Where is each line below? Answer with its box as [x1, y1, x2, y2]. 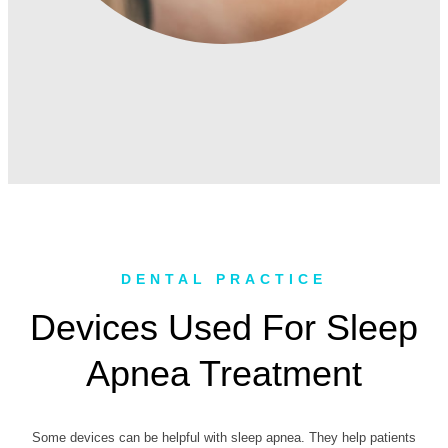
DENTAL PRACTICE [121, 271, 327, 288]
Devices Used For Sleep [30, 306, 418, 348]
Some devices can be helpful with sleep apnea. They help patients [32, 429, 416, 445]
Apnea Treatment [86, 352, 362, 394]
